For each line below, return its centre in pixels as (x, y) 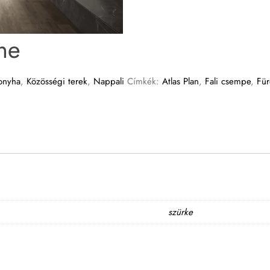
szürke (180, 212)
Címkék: (145, 81)
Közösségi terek (57, 81)
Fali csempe (228, 81)
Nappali (109, 81)
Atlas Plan (181, 81)
